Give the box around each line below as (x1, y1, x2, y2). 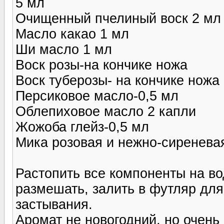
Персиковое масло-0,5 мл (15, 88, 178, 103)
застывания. (15, 196, 92, 212)
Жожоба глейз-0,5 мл (15, 119, 149, 134)
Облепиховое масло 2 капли (15, 103, 196, 119)
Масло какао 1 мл (15, 26, 129, 41)
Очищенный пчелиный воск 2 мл (15, 10, 221, 26)
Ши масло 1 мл (15, 41, 112, 57)
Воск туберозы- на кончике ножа (15, 72, 219, 88)
